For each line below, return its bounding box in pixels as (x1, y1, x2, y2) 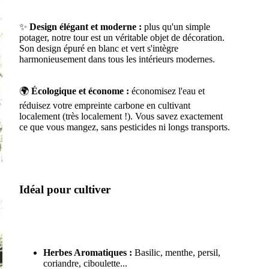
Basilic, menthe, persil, (131, 247, 220, 258)
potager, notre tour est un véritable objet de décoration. (19, 32, 225, 43)
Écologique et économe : (31, 85, 129, 96)
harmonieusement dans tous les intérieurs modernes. (19, 53, 215, 64)
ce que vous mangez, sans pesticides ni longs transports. (19, 121, 230, 132)
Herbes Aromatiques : (43, 247, 132, 258)
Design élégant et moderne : (29, 21, 142, 32)
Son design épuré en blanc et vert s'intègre (19, 43, 178, 53)
